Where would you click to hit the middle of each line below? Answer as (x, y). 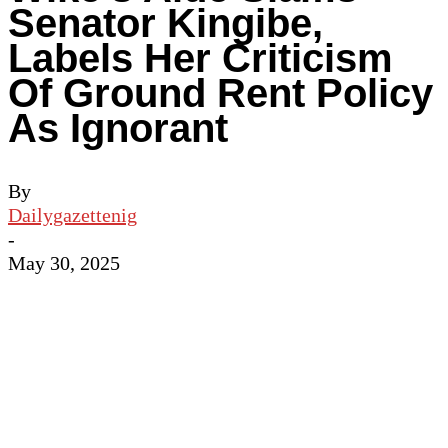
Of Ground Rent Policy (220, 93)
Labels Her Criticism (200, 58)
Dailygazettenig (72, 215)
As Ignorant (118, 128)
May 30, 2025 (64, 263)
